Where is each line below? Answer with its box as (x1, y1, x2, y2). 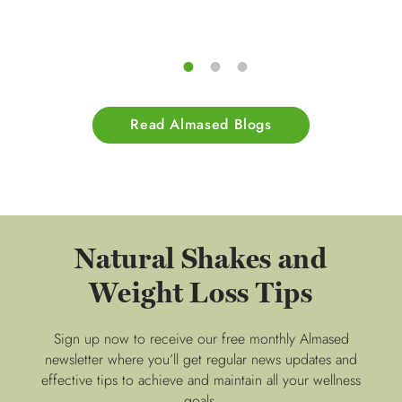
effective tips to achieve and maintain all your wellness (41, 369, 361, 390)
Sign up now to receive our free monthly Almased (53, 328, 349, 349)
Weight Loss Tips (89, 275, 313, 310)
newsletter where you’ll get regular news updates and (45, 348, 357, 370)
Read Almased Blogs (130, 114, 272, 135)
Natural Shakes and (74, 241, 328, 276)
